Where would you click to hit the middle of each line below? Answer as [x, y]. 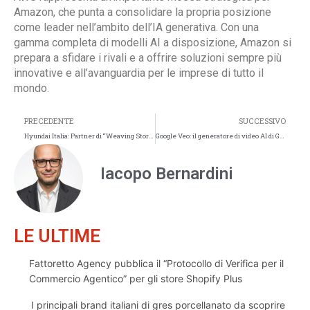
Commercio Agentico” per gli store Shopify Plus [135, 278]
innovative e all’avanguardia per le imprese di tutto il [139, 73]
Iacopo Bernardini [167, 174]
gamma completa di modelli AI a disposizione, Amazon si [153, 42]
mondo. [31, 88]
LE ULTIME [57, 236]
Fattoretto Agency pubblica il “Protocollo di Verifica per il [156, 263]
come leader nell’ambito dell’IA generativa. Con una [136, 27]
